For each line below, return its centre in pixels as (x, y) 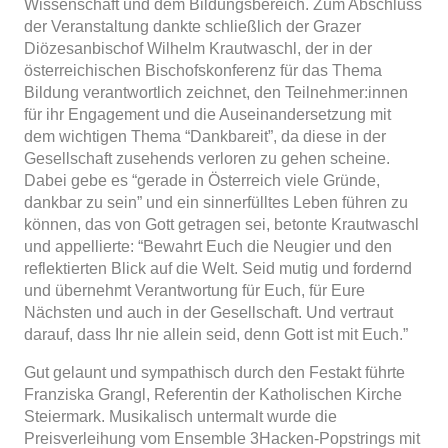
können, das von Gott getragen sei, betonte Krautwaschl (221, 224)
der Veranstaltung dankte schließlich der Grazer (192, 26)
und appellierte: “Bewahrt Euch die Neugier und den (208, 246)
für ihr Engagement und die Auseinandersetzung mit (207, 114)
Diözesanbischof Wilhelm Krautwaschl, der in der (198, 48)
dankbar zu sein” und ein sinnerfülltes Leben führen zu (216, 202)
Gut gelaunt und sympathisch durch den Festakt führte (214, 372)
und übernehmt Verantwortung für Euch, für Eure (194, 290)
